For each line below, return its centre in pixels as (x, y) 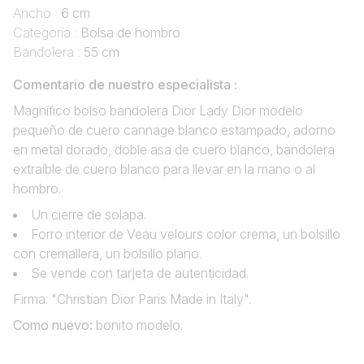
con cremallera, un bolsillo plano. (107, 254)
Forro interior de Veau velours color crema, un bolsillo (186, 234)
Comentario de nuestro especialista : (125, 85)
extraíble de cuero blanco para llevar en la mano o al (164, 169)
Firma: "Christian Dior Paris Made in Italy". (132, 299)
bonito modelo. (139, 325)
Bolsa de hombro (130, 33)
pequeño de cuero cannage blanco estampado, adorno (174, 130)
